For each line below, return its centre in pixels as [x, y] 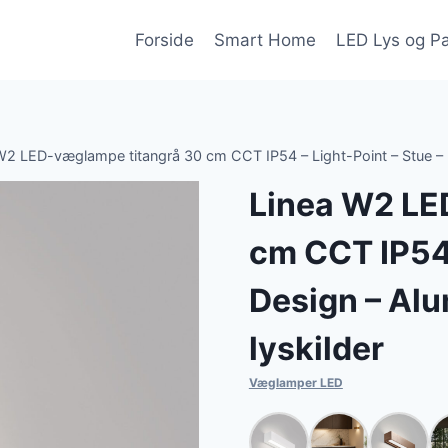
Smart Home [264, 39]
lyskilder [316, 349]
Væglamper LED [295, 383]
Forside [164, 39]
